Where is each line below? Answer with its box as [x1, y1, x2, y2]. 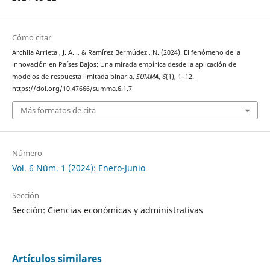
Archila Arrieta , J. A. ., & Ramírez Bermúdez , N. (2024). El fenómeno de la [11, 48, 240, 57]
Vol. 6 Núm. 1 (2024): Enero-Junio [11, 162, 145, 174]
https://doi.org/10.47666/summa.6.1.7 [11, 84, 132, 93]
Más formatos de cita [20, 104, 96, 116]
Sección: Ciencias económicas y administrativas [11, 204, 203, 216]
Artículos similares [11, 251, 102, 265]
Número [11, 147, 42, 159]
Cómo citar [11, 32, 51, 43]
